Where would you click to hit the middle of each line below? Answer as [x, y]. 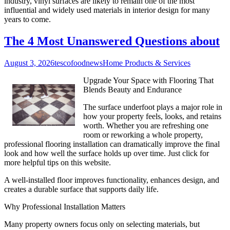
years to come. [27, 20]
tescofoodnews [79, 63]
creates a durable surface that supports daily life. [81, 189]
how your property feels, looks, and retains [152, 116]
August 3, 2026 [29, 63]
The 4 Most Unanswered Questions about [112, 41]
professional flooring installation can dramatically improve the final [112, 144]
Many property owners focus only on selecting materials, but [102, 224]
